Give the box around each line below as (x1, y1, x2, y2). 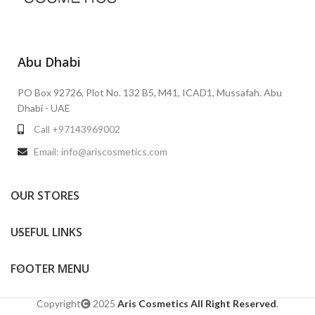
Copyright (37, 297, 81, 310)
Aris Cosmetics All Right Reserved (117, 297, 276, 310)
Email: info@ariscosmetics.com (33, 146, 167, 158)
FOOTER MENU (11, 261, 89, 277)
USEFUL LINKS (11, 224, 82, 240)
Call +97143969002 (33, 123, 120, 136)
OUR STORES (11, 188, 79, 204)
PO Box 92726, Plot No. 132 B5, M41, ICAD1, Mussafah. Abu (18, 86, 282, 99)
